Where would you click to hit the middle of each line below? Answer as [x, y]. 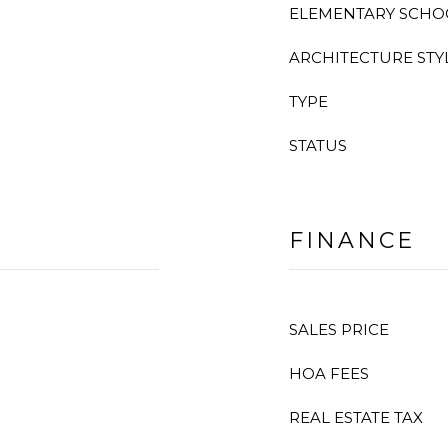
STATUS [318, 145]
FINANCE [352, 240]
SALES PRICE [339, 329]
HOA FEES [329, 373]
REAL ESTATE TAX [356, 417]
